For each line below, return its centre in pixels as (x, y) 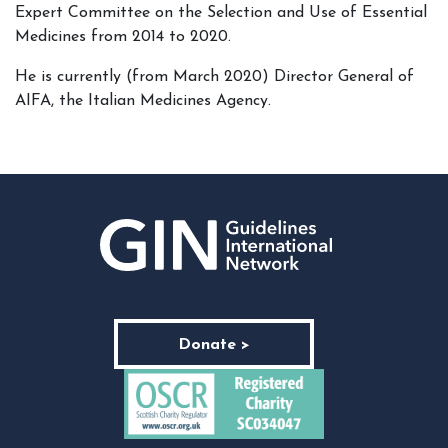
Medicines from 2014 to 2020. (123, 37)
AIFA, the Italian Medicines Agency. (143, 101)
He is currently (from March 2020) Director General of (214, 77)
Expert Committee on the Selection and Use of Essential (221, 13)
